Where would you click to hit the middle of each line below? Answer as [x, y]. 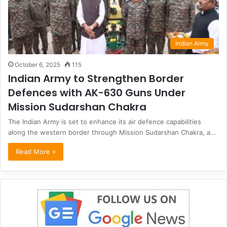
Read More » [36, 151]
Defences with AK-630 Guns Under [97, 92]
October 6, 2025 [37, 64]
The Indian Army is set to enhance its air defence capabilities [105, 121]
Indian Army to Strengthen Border [96, 78]
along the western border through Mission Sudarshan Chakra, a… [112, 132]
